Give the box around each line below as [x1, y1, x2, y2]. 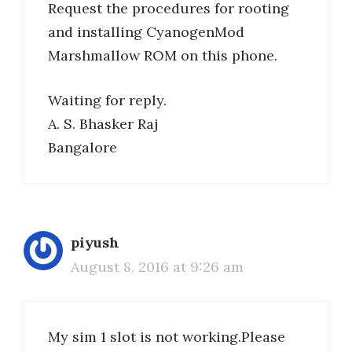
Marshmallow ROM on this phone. [48, 46, 277, 65]
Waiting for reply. [48, 91, 167, 110]
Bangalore [48, 138, 117, 157]
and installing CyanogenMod [48, 23, 244, 42]
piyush [71, 233, 119, 252]
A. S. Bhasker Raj [48, 115, 158, 134]
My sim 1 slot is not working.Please [48, 328, 285, 346]
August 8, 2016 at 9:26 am [71, 258, 244, 277]
